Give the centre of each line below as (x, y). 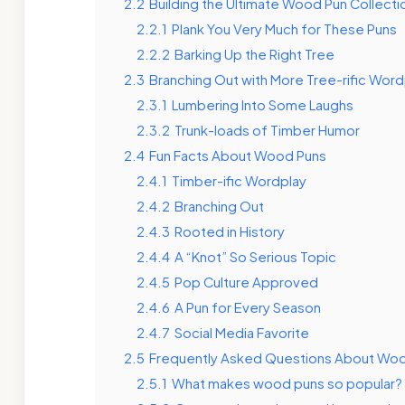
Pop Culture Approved (246, 281)
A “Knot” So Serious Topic (255, 256)
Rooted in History (229, 231)
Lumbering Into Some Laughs (262, 104)
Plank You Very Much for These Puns (284, 28)
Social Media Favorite (241, 332)
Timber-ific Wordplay (239, 180)
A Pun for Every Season (247, 306)
